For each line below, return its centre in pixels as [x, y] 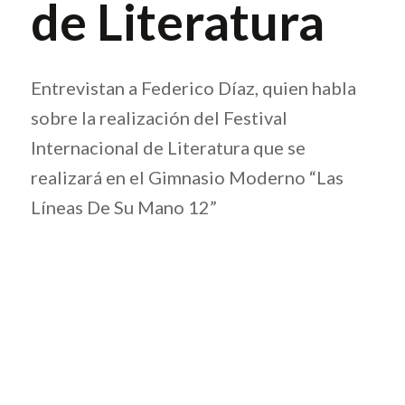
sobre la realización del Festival [159, 117]
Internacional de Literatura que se [168, 147]
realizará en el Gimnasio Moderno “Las [187, 177]
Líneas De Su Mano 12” [123, 207]
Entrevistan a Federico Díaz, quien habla [193, 87]
